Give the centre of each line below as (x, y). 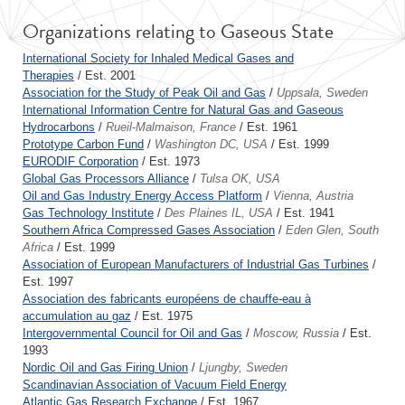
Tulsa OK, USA (240, 179)
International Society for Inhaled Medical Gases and (158, 58)
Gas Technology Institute (88, 213)
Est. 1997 (48, 282)
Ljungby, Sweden (243, 367)
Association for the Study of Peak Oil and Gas (144, 93)
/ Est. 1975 (162, 316)
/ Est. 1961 (267, 127)
